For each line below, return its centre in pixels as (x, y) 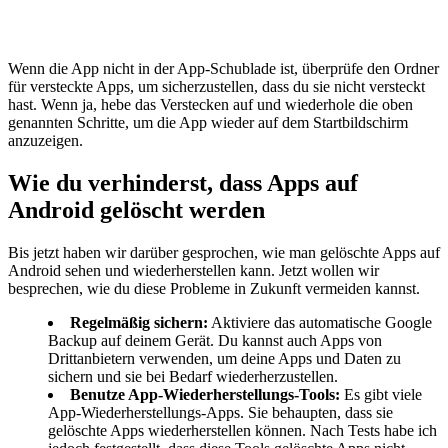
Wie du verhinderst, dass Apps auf (183, 182)
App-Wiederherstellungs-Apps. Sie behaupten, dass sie (220, 412)
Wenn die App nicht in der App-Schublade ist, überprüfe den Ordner (223, 68)
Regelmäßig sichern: (139, 322)
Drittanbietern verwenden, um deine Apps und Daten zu (224, 358)
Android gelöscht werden (136, 209)
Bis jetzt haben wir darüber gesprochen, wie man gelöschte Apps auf (224, 252)
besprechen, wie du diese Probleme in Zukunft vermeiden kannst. (214, 288)
